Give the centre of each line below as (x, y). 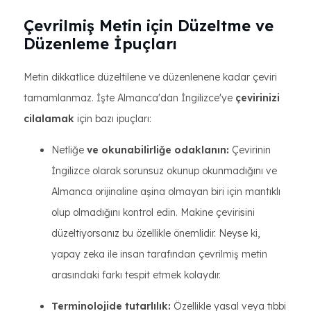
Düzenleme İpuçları (100, 44)
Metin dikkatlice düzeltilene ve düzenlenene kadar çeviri (150, 77)
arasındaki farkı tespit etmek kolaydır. (136, 275)
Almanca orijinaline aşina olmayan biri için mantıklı (166, 192)
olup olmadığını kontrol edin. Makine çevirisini (153, 212)
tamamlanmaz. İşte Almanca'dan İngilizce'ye (129, 98)
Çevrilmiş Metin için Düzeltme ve (149, 26)
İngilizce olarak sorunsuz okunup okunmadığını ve (164, 171)
